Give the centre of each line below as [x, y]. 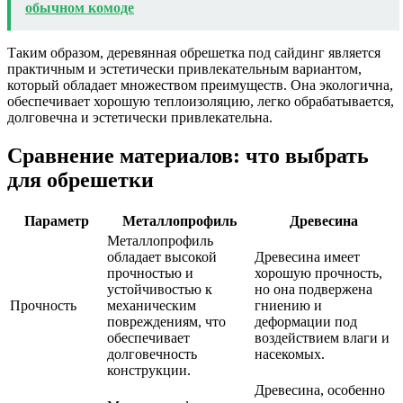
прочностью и [150, 273]
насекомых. [290, 354]
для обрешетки [81, 180]
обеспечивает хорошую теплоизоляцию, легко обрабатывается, [201, 102]
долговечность [152, 354]
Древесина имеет [307, 257]
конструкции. [149, 371]
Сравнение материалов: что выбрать [188, 156]
